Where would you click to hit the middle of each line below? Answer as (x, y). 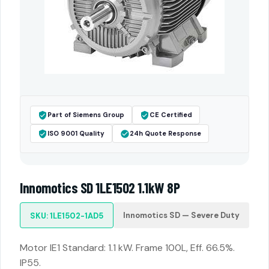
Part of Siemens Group (86, 115)
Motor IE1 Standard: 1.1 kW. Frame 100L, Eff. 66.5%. (127, 248)
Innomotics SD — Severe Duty (181, 215)
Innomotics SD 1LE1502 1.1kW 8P (100, 188)
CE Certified (171, 115)
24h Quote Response (165, 133)
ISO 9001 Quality (76, 133)
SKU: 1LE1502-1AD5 (67, 216)
